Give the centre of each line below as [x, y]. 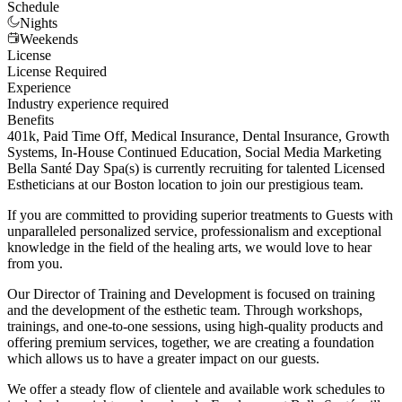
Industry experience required [88, 104]
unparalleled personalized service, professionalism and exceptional [194, 232]
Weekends [49, 39]
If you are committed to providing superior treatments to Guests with [200, 215]
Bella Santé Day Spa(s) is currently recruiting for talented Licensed [196, 169]
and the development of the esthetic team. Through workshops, [185, 310]
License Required [57, 72]
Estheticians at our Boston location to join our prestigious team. [185, 185]
